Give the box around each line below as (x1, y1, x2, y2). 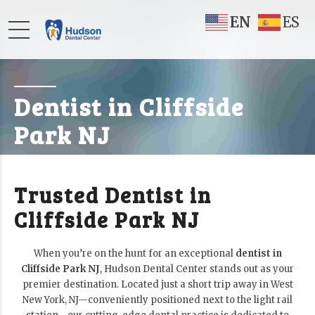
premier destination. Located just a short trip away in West (22, 278, 293, 290)
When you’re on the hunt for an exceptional (33, 247, 236, 259)
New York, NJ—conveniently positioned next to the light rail (22, 293, 292, 306)
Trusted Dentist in (14, 180, 212, 209)
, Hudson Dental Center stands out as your (100, 262, 294, 275)
